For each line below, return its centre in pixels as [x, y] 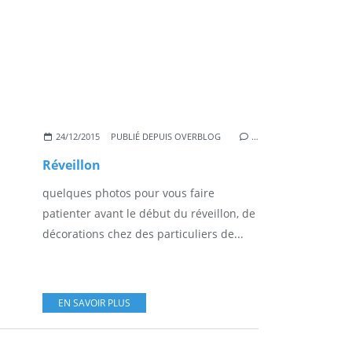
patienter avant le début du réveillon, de [149, 213]
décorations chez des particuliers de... [143, 233]
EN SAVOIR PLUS [94, 302]
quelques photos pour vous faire [128, 192]
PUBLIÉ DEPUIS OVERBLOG [166, 136]
